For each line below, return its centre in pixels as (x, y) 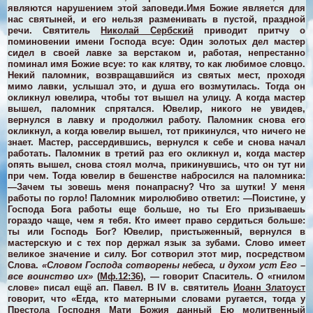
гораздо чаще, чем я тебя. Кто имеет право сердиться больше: (156, 220)
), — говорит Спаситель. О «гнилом (223, 276)
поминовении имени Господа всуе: (94, 41)
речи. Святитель (54, 30)
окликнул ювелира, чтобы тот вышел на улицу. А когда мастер (156, 97)
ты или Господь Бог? (66, 231)
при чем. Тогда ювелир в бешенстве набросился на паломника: (156, 175)
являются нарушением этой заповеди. (97, 8)
